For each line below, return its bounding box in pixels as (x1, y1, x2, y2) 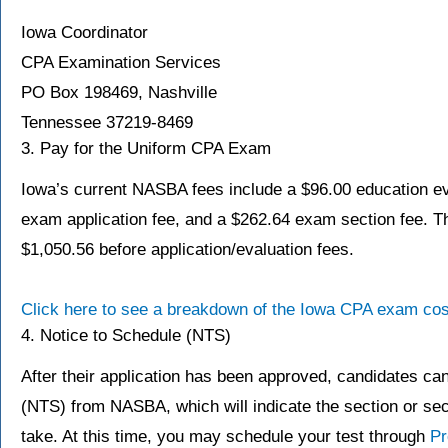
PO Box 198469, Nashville (21, 83, 217, 103)
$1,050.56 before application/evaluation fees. (21, 240, 354, 260)
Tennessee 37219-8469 (21, 113, 193, 133)
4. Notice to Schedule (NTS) (21, 326, 231, 346)
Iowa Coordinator (21, 23, 148, 43)
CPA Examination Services (21, 53, 221, 73)
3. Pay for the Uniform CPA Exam (21, 139, 271, 159)
